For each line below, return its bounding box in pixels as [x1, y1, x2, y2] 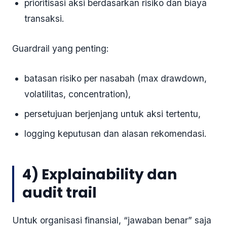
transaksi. [24, 13, 64, 24]
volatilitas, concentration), [24, 89, 131, 100]
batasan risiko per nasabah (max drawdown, [24, 73, 207, 84]
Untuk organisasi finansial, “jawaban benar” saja [12, 215, 211, 226]
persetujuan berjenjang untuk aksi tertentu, [24, 108, 201, 120]
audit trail [22, 183, 97, 203]
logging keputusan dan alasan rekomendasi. [24, 128, 207, 139]
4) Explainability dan [22, 165, 177, 185]
